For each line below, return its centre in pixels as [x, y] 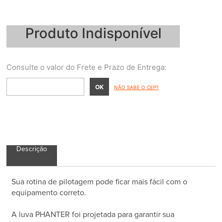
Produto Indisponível [93, 33]
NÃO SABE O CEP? [137, 87]
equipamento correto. [49, 193]
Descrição [32, 149]
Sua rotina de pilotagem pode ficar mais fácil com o [100, 182]
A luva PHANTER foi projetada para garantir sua [93, 215]
